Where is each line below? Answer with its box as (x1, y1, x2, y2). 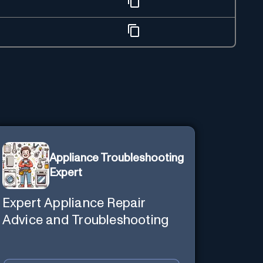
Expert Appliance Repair (2, 196, 146, 210)
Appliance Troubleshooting (49, 152, 184, 164)
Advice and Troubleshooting (2, 213, 169, 227)
